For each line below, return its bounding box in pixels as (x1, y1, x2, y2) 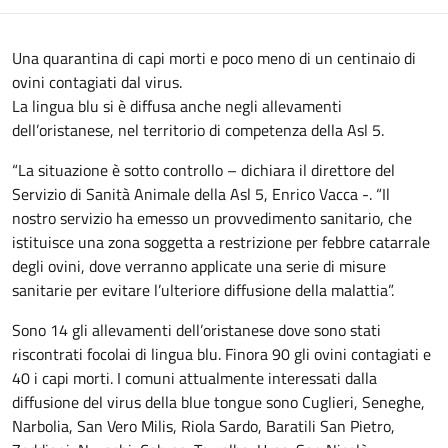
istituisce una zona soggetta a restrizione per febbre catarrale (12, 230, 430, 254)
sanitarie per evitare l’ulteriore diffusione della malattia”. (12, 278, 394, 302)
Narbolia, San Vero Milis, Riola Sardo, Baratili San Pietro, (12, 414, 395, 438)
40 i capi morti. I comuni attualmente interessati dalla (12, 366, 377, 390)
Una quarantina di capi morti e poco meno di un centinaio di (12, 46, 416, 70)
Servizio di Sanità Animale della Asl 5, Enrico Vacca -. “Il (12, 182, 390, 206)
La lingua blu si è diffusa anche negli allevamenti (12, 94, 342, 118)
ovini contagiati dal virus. (12, 70, 182, 94)
